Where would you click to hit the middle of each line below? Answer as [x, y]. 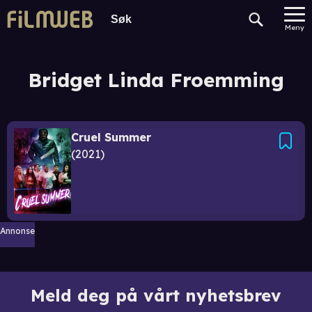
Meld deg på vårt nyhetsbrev [156, 295]
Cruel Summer [111, 137]
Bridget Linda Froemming [156, 80]
